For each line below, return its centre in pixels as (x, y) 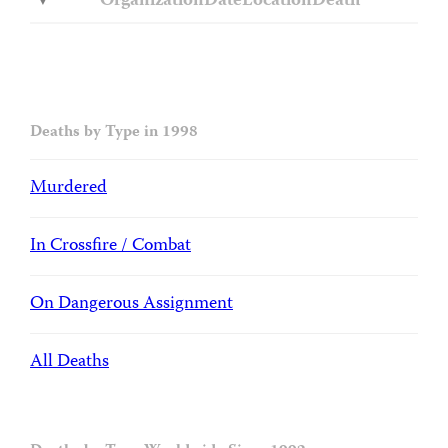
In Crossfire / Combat (110, 247)
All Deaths (69, 362)
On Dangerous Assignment (131, 304)
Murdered (68, 189)
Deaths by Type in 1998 (114, 133)
